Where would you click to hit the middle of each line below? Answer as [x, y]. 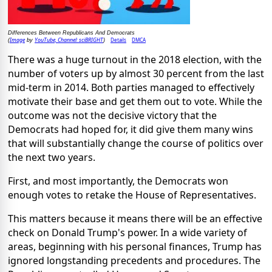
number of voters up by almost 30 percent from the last [136, 73]
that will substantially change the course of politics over [136, 143]
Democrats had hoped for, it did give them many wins [131, 129]
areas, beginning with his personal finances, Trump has [135, 246]
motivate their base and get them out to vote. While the [135, 101]
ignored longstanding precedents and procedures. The [134, 260]
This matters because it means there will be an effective [135, 218]
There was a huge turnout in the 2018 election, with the [135, 59]
